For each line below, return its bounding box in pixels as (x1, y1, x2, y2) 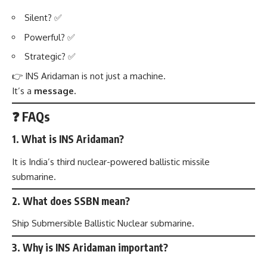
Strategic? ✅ (24, 51, 76, 63)
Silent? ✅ (24, 12, 62, 24)
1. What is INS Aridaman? (12, 132, 124, 146)
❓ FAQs (12, 108, 50, 125)
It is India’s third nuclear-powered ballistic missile (12, 156, 210, 167)
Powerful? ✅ (24, 31, 75, 43)
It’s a (12, 85, 34, 97)
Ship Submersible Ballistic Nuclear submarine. (12, 218, 194, 229)
